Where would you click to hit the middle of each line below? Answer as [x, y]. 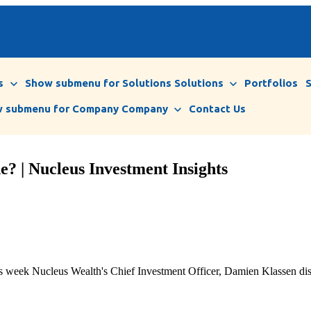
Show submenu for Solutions [98, 83]
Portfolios [271, 83]
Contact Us [218, 109]
